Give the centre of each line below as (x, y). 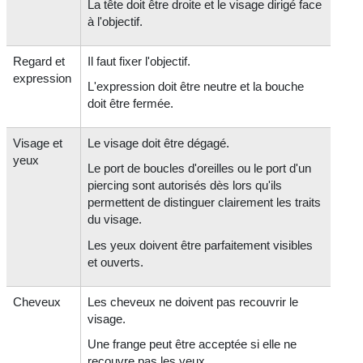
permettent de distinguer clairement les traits (205, 203)
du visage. (115, 220)
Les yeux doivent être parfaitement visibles (201, 245)
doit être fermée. (131, 104)
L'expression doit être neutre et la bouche (196, 87)
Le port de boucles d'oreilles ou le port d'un (200, 169)
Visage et (38, 143)
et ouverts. (116, 262)
